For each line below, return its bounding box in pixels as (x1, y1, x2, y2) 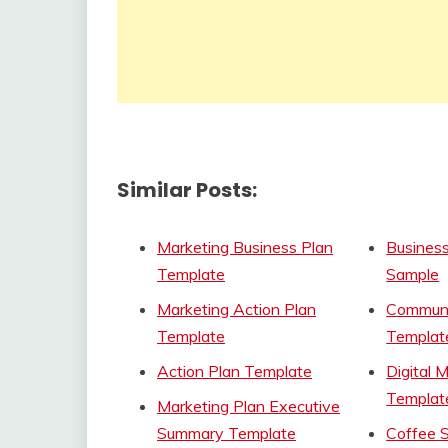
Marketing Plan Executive (157, 395, 340, 416)
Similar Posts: (117, 176, 257, 204)
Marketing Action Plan (157, 298, 316, 319)
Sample (386, 263, 440, 284)
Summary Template (157, 422, 296, 443)
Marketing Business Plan (157, 236, 333, 257)
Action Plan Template (157, 360, 312, 381)
